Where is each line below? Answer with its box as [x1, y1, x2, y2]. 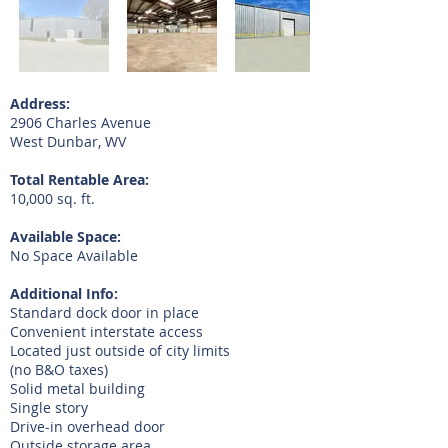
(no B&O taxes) [10, 360, 108, 379]
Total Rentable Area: [10, 170, 149, 189]
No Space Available [10, 246, 138, 265]
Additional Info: [10, 284, 118, 303]
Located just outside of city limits [10, 341, 230, 360]
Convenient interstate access [10, 322, 203, 341]
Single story [10, 398, 88, 417]
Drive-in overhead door [10, 417, 165, 436]
